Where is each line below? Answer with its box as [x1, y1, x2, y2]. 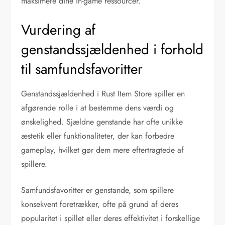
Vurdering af [21, 19, 96, 40]
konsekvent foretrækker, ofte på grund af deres [21, 198, 179, 210]
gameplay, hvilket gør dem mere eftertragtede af [21, 144, 184, 156]
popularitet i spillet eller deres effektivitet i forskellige [21, 212, 200, 224]
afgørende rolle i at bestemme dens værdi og [21, 101, 174, 114]
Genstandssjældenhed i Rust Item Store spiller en [21, 87, 185, 99]
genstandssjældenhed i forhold [21, 39, 204, 60]
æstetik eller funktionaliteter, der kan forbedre [21, 130, 175, 142]
